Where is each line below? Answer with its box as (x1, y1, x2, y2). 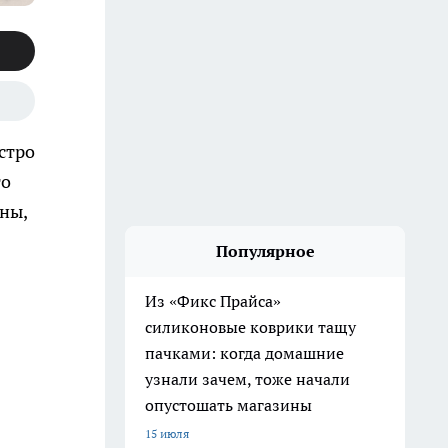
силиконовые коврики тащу (145, 317, 356, 337)
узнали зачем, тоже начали (145, 369, 350, 389)
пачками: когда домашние (145, 343, 344, 363)
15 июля (145, 426, 189, 441)
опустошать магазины (145, 395, 312, 415)
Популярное (215, 241, 315, 261)
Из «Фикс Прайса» (145, 291, 281, 311)
